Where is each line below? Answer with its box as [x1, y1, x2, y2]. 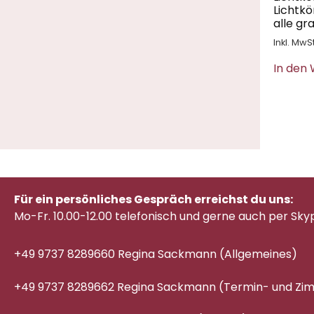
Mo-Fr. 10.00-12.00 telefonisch [14, 208, 179, 225]
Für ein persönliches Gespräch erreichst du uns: [14, 191, 293, 208]
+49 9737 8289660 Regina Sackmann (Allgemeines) [14, 245, 297, 262]
